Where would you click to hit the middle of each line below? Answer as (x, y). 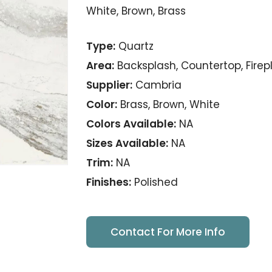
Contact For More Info (168, 232)
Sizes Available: (127, 143)
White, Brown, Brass (136, 11)
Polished (154, 182)
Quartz (134, 46)
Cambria (157, 85)
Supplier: (109, 85)
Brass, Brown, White (168, 104)
